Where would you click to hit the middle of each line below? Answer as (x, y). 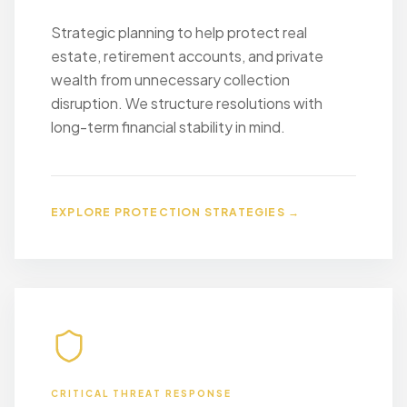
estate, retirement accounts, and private (187, 56)
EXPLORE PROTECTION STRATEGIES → (176, 212)
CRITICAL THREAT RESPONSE (141, 393)
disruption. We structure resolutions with (187, 103)
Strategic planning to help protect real (179, 32)
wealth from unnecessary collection (170, 79)
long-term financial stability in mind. (168, 127)
